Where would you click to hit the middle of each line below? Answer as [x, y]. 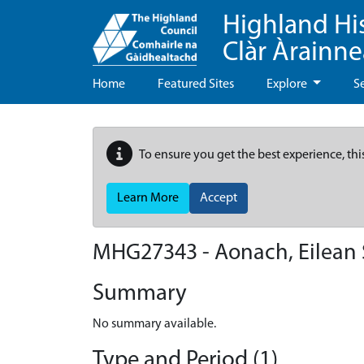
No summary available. [154, 324]
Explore [288, 84]
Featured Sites [196, 84]
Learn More [148, 198]
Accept [219, 198]
